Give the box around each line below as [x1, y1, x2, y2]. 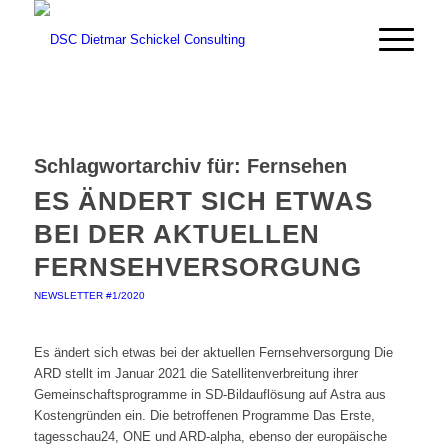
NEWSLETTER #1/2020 [33, 290, 145, 301]
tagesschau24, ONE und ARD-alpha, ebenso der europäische [33, 429, 387, 445]
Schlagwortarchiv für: [33, 155, 247, 177]
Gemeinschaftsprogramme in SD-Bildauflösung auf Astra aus [33, 387, 386, 403]
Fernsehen [246, 155, 347, 177]
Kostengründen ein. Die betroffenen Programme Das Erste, [33, 408, 375, 424]
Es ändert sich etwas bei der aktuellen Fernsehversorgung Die [33, 345, 393, 361]
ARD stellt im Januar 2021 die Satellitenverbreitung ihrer [33, 366, 358, 382]
